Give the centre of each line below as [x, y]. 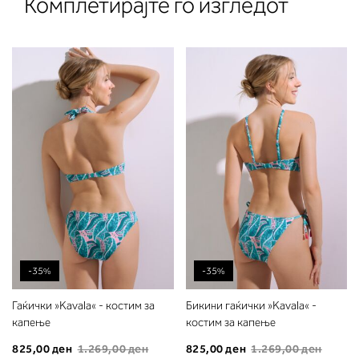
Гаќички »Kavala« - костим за [83, 306]
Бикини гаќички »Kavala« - [251, 306]
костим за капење [230, 323]
